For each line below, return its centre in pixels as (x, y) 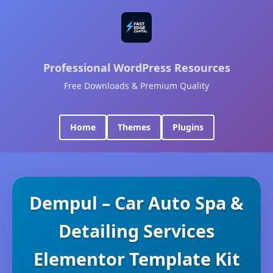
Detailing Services (136, 231)
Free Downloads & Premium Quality (136, 86)
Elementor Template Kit (136, 259)
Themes (134, 127)
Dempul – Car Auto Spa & (136, 203)
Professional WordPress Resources (136, 68)
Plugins (188, 127)
